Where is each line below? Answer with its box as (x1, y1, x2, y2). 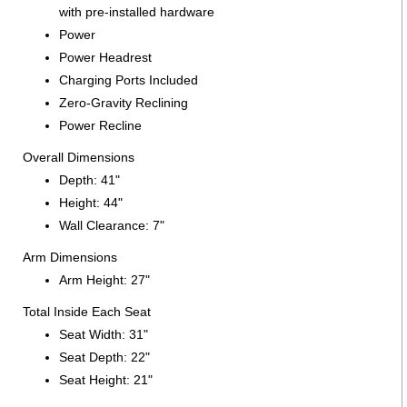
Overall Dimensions (23, 149, 134, 164)
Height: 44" (59, 194, 123, 210)
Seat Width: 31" (59, 326, 148, 342)
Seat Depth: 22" (59, 349, 150, 364)
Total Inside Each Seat (23, 303, 151, 319)
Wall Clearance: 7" (59, 217, 164, 233)
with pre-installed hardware (59, 4, 214, 19)
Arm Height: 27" (59, 272, 150, 287)
